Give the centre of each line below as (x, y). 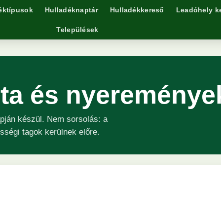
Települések (77, 30)
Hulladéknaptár (71, 10)
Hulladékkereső (137, 10)
